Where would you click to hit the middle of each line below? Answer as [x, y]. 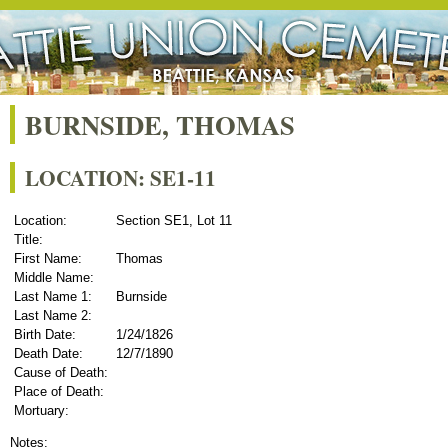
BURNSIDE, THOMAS [159, 124]
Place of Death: [58, 391]
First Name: [47, 258]
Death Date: [48, 353]
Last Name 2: [52, 315]
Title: [28, 239]
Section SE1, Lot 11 [173, 220]
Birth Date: [44, 334]
